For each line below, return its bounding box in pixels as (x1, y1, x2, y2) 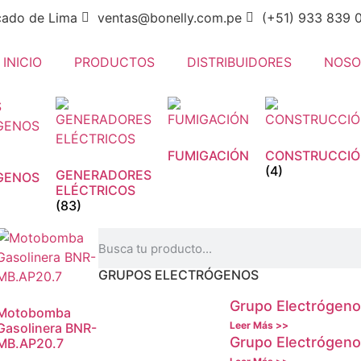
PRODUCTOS (74, 54, 156, 70)
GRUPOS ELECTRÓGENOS (98, 267, 259, 283)
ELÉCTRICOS (56, 182, 135, 198)
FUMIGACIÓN (168, 147, 249, 164)
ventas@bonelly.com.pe (97, 10, 242, 26)
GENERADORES (56, 167, 151, 183)
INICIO (3, 54, 43, 70)
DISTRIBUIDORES (187, 54, 293, 70)
